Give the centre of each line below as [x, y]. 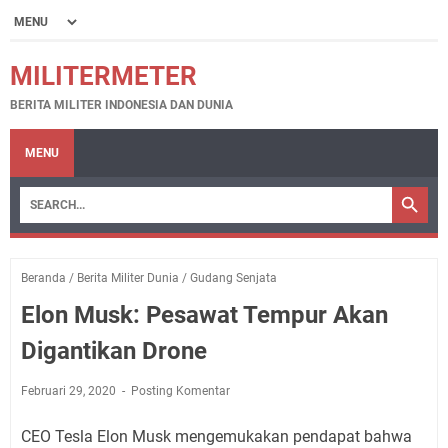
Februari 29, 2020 [70, 391]
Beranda [43, 278]
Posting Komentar [180, 391]
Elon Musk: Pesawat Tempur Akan [204, 315]
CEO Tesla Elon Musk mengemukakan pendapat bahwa [216, 436]
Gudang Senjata [233, 278]
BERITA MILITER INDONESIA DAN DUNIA [121, 105]
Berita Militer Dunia [128, 278]
